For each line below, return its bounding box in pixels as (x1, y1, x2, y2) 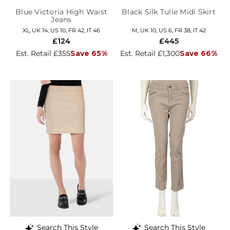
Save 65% (70, 48, 107, 58)
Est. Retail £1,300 (120, 48, 180, 58)
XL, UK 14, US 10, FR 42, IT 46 (23, 26, 100, 34)
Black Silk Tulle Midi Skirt (122, 7, 216, 16)
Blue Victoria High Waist (15, 7, 107, 16)
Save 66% (180, 48, 217, 58)
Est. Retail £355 (15, 48, 70, 58)
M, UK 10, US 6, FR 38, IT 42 (131, 26, 206, 34)
